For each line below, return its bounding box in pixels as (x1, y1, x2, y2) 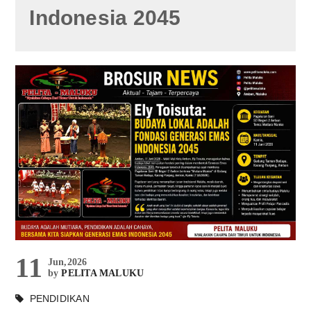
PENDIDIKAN (29, 292, 90, 304)
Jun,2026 (47, 256, 87, 267)
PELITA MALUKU (61, 267, 144, 278)
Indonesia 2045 (29, 6, 181, 29)
